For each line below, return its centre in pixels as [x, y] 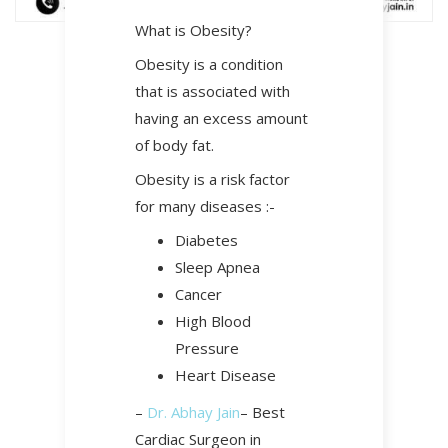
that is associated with [212, 91]
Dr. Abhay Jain [193, 412]
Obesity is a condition [209, 64]
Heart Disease [225, 375]
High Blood [213, 321]
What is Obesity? [193, 30]
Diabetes [206, 240]
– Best [262, 412]
